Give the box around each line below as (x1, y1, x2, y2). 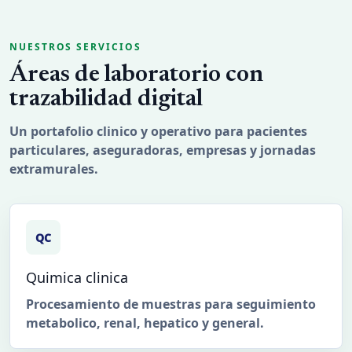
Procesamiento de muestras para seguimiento (26, 295, 316, 313)
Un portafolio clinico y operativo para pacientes (9, 123, 307, 141)
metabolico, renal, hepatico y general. (26, 314, 264, 332)
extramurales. (9, 160, 98, 178)
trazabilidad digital (9, 88, 203, 112)
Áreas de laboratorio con (9, 64, 263, 88)
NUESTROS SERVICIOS (9, 40, 141, 54)
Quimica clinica (26, 268, 128, 288)
